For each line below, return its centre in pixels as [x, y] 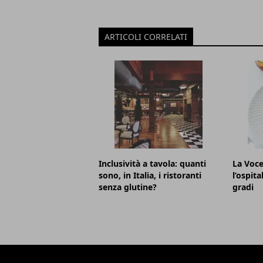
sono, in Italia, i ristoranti [150, 176]
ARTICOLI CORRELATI [146, 37]
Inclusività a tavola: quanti [152, 164]
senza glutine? [128, 187]
